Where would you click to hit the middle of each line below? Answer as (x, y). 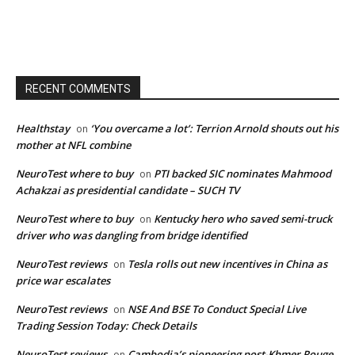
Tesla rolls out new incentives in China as (227, 263)
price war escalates (63, 280)
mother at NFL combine (73, 145)
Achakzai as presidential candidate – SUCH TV (128, 190)
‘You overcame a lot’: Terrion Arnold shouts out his (214, 128)
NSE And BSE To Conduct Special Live (217, 309)
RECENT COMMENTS (78, 88)
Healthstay (43, 128)
